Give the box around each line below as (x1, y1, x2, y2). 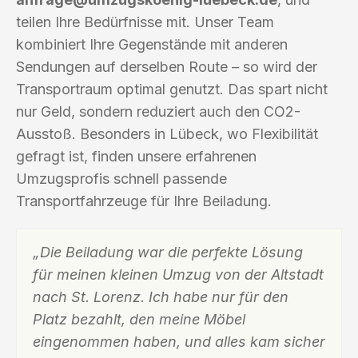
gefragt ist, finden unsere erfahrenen (16, 147, 257, 165)
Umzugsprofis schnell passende (16, 169, 227, 187)
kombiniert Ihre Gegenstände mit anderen (16, 35, 288, 53)
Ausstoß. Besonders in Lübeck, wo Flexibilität (16, 125, 318, 142)
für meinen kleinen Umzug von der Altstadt (33, 265, 324, 283)
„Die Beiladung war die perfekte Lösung (33, 243, 303, 261)
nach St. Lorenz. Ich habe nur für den (33, 288, 288, 305)
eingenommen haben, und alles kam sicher (33, 332, 325, 350)
